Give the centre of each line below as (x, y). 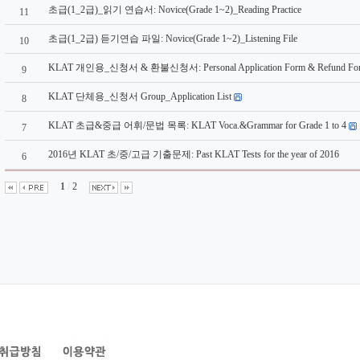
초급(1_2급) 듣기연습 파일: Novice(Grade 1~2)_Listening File (173, 39)
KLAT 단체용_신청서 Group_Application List (140, 96)
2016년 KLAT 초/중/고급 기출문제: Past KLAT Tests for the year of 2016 (194, 154)
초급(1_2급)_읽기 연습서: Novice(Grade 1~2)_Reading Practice (175, 10)
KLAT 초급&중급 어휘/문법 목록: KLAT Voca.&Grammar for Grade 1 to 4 (197, 125)
